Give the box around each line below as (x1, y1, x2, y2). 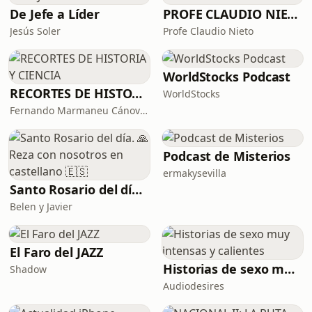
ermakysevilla (163, 166, 226, 180)
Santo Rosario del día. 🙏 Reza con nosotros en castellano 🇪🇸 (132, 181, 143, 198)
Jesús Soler (10, 24, 61, 38)
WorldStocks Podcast (163, 68, 291, 85)
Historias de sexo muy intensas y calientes (284, 260, 295, 277)
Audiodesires (163, 279, 224, 292)
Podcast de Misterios (163, 148, 291, 164)
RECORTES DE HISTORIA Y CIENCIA (132, 85, 143, 102)
